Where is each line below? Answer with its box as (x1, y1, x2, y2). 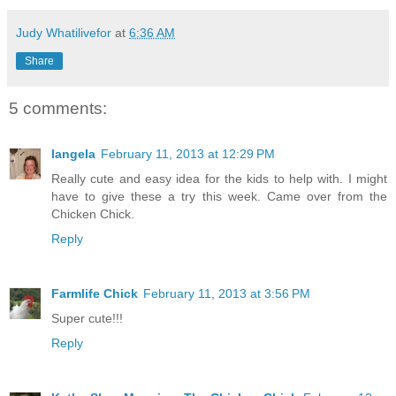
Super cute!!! (51, 311, 123, 326)
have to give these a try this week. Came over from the (51, 189, 387, 204)
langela (51, 147, 95, 162)
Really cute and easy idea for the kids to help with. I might (51, 171, 387, 187)
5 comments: (9, 98, 107, 118)
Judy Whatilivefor (16, 25, 111, 40)
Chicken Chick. (51, 207, 134, 222)
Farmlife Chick (51, 286, 138, 301)
